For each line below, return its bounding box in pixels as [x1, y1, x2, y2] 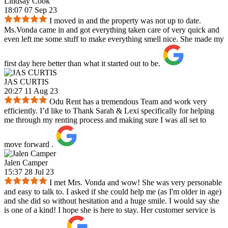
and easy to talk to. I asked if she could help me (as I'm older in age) [4, 187, 221, 196]
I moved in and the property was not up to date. [49, 16, 201, 25]
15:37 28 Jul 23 [4, 167, 54, 177]
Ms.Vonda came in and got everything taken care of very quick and [4, 25, 219, 35]
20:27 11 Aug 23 [4, 87, 58, 96]
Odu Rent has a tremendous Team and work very [49, 97, 207, 106]
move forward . [4, 140, 53, 149]
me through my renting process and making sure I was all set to [4, 116, 206, 125]
